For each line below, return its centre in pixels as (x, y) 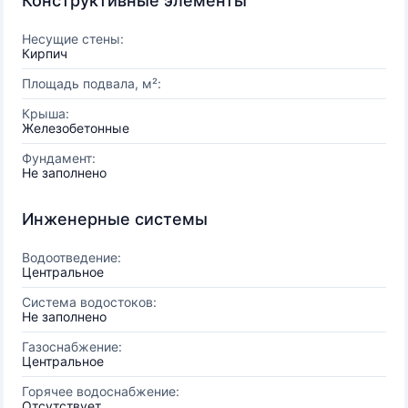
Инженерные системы (115, 219)
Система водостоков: (89, 302)
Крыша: (46, 113)
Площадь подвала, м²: (92, 83)
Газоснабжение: (72, 347)
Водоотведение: (71, 257)
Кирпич (45, 53)
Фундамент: (59, 158)
